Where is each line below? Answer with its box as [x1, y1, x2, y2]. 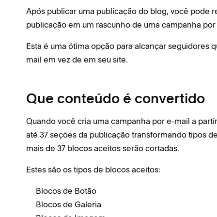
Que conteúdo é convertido [26, 93, 205, 107]
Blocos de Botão [36, 186, 96, 196]
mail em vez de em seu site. [26, 55, 128, 64]
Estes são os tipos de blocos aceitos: [26, 165, 160, 174]
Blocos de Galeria [36, 200, 101, 209]
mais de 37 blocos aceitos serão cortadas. [26, 143, 179, 153]
